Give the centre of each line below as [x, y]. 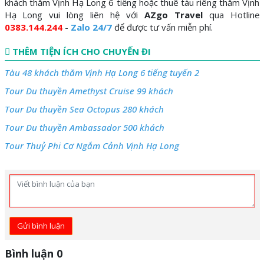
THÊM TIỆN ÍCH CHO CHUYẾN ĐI [80, 52]
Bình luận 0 [33, 254]
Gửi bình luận [57, 226]
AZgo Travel [173, 15]
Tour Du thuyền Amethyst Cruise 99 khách [89, 91]
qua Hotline [231, 15]
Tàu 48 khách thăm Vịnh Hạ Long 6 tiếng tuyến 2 [102, 73]
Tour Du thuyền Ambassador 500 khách [84, 128]
